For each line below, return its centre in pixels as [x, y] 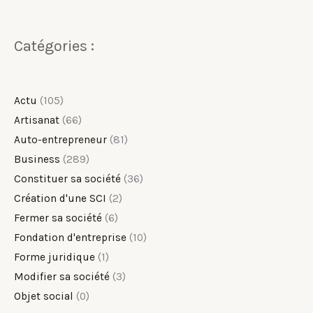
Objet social [44, 296]
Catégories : [54, 46]
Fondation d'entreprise [70, 237]
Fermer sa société [58, 218]
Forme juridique [54, 257]
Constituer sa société [67, 179]
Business [37, 159]
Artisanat [37, 120]
